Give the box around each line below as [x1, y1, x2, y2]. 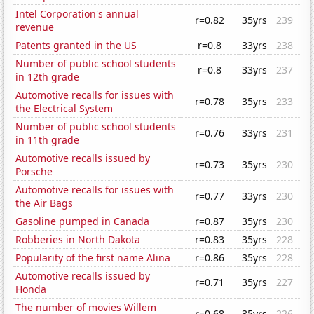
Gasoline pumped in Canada [15, 214, 150, 228]
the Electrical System [15, 102, 114, 116]
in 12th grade [15, 70, 80, 84]
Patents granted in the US [15, 39, 137, 53]
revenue [15, 20, 55, 34]
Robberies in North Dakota [15, 233, 141, 247]
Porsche [15, 165, 53, 179]
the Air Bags [15, 196, 74, 210]
